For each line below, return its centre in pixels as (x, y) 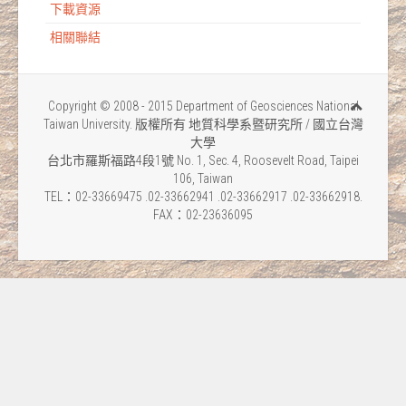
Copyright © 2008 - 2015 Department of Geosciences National (203, 106)
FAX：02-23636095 (203, 215)
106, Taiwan (203, 179)
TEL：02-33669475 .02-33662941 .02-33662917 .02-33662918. (203, 197)
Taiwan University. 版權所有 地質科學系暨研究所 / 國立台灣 (203, 124)
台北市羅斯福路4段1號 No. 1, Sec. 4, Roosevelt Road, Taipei (203, 160)
